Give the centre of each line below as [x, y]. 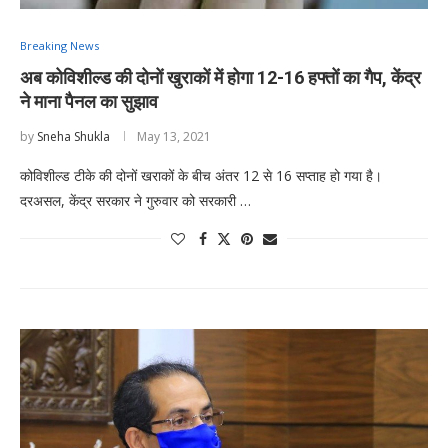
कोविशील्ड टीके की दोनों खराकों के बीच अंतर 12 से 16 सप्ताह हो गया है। [201, 175]
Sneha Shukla [73, 136]
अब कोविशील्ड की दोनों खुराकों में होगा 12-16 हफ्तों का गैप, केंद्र [220, 77]
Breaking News [59, 45]
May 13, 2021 [174, 136]
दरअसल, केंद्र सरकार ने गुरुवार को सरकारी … [135, 200]
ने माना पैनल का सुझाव [89, 101]
